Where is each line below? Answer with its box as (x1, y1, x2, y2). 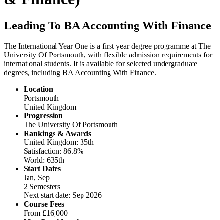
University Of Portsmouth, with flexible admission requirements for (4, 51, 212, 59)
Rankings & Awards (24, 129, 91, 138)
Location (24, 85, 53, 94)
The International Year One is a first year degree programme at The (4, 42, 211, 51)
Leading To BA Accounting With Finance (4, 19, 211, 32)
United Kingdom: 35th (24, 138, 94, 147)
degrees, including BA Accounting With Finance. (4, 68, 156, 77)
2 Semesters (24, 182, 60, 191)
